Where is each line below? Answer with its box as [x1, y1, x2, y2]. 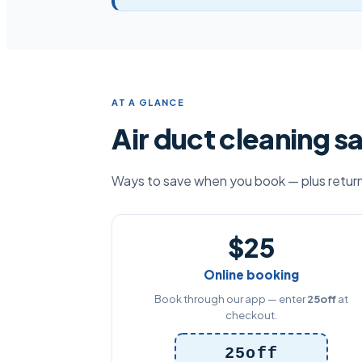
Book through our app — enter [154, 293, 307, 305]
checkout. [225, 309, 277, 322]
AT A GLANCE [112, 97, 184, 107]
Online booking [203, 267, 299, 282]
